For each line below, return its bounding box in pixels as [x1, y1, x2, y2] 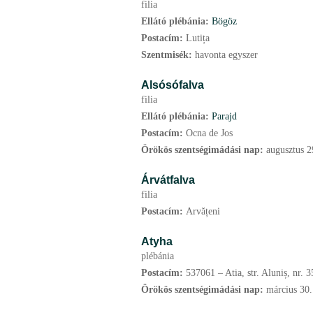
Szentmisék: [141, 50, 195, 60]
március [266, 284, 297, 295]
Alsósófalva [141, 78, 204, 91]
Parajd [212, 111, 237, 122]
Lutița [186, 33, 210, 43]
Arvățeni [186, 206, 220, 217]
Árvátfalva [141, 173, 195, 186]
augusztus [266, 145, 304, 155]
